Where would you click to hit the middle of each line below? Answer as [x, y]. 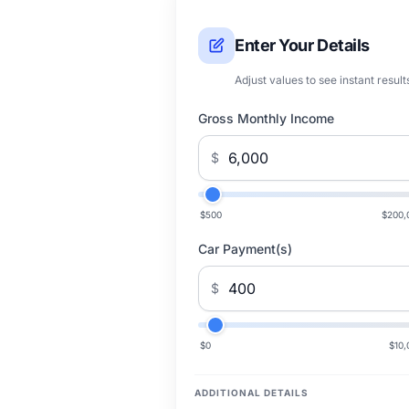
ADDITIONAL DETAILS [252, 393]
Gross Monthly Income [266, 118]
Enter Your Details [302, 45]
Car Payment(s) [245, 249]
